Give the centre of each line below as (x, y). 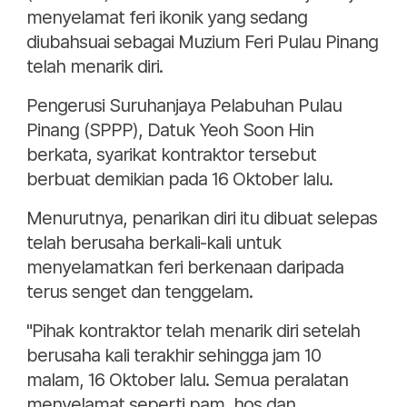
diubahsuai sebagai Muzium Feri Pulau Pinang (202, 42)
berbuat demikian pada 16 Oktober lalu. (179, 179)
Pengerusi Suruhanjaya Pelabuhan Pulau (184, 106)
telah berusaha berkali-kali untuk (154, 243)
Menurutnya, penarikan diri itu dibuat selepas (202, 218)
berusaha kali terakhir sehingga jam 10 (174, 356)
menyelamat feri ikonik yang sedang (167, 18)
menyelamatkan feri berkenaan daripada (185, 268)
